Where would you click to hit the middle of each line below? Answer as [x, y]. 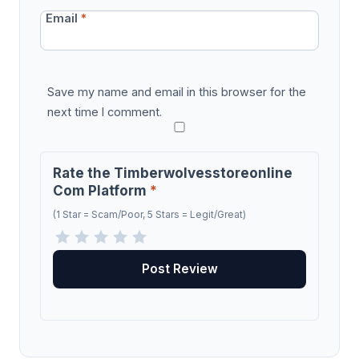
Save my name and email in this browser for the [176, 91]
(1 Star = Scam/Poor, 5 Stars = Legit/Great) [149, 215]
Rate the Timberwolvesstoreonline [173, 173]
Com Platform [101, 190]
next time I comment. [104, 111]
